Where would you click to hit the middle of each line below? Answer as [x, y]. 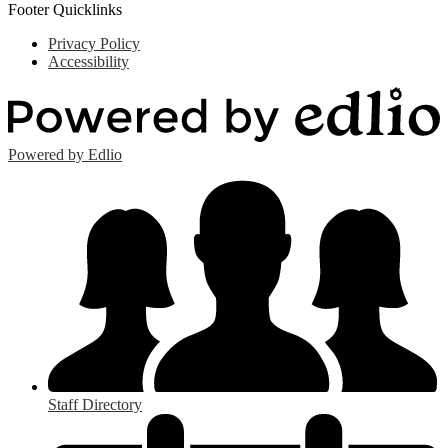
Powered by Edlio [65, 155]
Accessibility [88, 62]
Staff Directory [95, 405]
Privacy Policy [94, 44]
